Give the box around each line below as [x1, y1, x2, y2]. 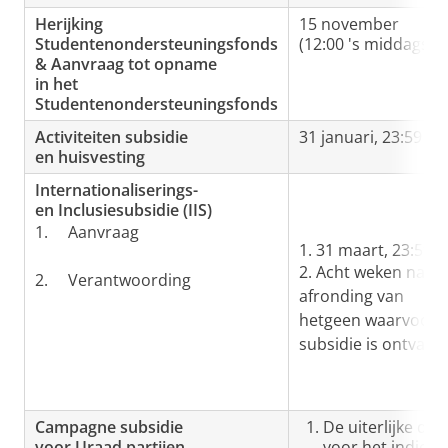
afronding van [299, 285, 404, 307]
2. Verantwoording [35, 269, 191, 291]
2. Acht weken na [299, 261, 425, 283]
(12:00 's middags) [299, 33, 434, 55]
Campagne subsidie [35, 416, 183, 438]
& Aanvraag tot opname [35, 53, 217, 75]
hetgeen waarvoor [299, 309, 437, 331]
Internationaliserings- [35, 179, 198, 201]
